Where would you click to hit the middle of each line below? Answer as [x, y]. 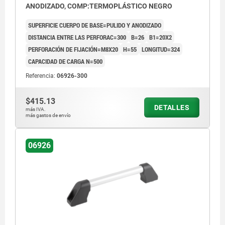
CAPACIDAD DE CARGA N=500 [65, 62]
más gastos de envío [48, 116]
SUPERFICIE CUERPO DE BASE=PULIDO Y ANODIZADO [95, 25]
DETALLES [172, 108]
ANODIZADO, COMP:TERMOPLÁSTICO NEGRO [99, 6]
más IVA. [36, 109]
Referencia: [41, 76]
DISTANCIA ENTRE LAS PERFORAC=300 [77, 37]
